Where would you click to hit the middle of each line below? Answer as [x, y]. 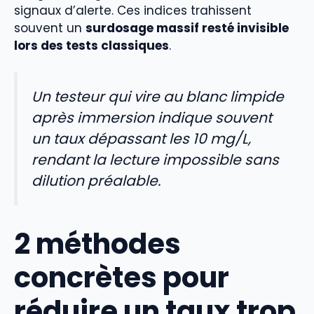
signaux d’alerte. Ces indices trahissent [133, 10]
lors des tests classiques [91, 45]
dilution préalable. [96, 181]
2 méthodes [97, 244]
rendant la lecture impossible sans [155, 160]
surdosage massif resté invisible [187, 28]
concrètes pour [122, 278]
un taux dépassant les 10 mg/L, [141, 139]
